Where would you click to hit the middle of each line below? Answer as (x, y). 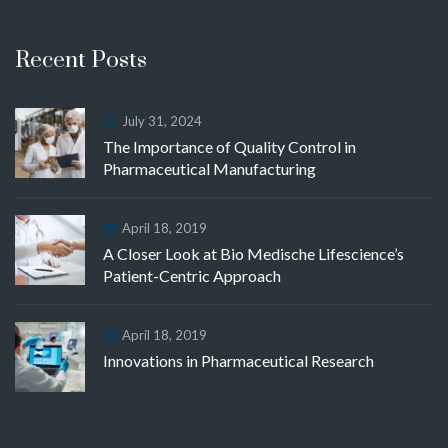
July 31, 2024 (162, 120)
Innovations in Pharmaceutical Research (238, 360)
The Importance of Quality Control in (229, 146)
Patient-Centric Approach (192, 275)
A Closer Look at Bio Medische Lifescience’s (253, 253)
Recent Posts (81, 60)
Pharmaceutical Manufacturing (209, 168)
